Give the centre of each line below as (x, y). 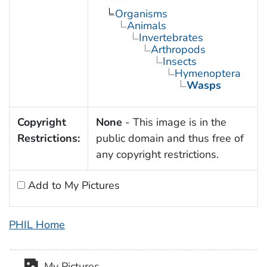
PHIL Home (37, 225)
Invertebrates (171, 38)
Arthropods (178, 50)
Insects (179, 62)
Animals (146, 26)
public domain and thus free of (170, 139)
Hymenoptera (207, 74)
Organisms (141, 14)
